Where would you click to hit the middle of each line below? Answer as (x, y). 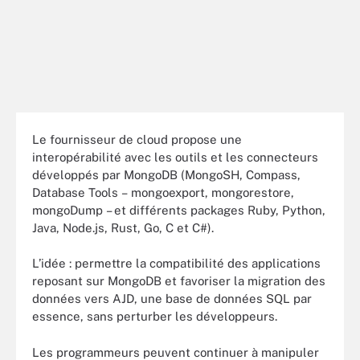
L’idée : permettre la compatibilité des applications (176, 263)
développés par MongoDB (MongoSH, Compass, (166, 174)
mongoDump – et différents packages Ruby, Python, (179, 210)
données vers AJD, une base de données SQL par (172, 299)
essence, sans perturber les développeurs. (155, 316)
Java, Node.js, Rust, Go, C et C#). (123, 227)
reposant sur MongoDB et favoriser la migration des (179, 281)
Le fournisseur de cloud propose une (137, 139)
